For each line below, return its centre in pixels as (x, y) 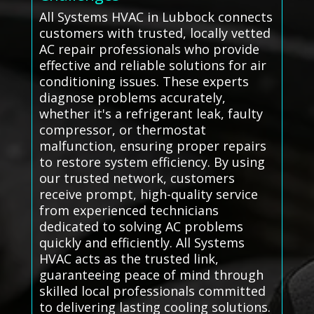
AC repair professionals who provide (149, 49)
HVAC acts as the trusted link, (129, 259)
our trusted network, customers (137, 178)
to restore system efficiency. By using (152, 162)
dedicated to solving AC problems (141, 227)
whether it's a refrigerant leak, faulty (151, 114)
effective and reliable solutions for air (152, 66)
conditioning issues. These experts (144, 82)
